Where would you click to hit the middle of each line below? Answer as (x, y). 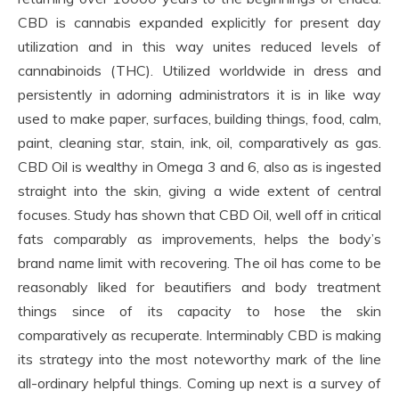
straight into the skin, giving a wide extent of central (199, 190)
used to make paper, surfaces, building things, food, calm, (199, 118)
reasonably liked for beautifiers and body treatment (199, 286)
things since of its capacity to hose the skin (199, 310)
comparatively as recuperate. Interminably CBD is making (199, 334)
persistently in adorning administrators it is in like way (199, 94)
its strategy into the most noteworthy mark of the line (199, 358)
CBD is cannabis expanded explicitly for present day (199, 22)
